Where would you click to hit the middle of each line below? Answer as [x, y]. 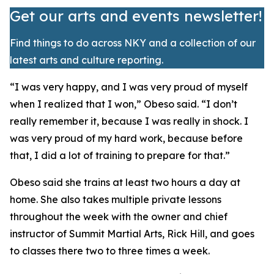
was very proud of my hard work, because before [126, 138]
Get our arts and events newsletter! [136, 16]
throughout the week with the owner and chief [119, 217]
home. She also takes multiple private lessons [116, 199]
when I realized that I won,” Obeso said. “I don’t [124, 104]
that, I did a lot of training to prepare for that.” [120, 155]
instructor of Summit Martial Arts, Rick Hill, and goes [132, 234]
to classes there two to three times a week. [110, 251]
